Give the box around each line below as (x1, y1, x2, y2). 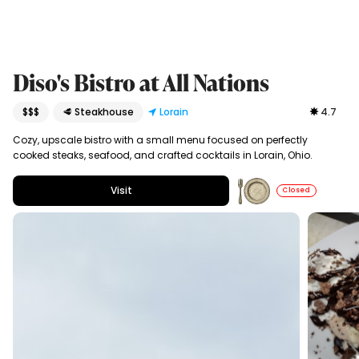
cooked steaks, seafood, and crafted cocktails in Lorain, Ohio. (12, 148, 313, 163)
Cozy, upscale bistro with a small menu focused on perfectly (12, 133, 308, 147)
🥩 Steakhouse (62, 105, 134, 119)
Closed (283, 186, 311, 196)
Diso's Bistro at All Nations (12, 67, 269, 99)
